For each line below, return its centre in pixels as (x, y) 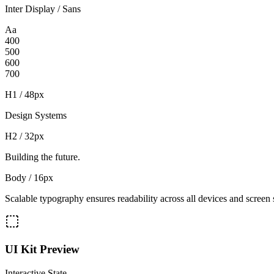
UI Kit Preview (42, 250)
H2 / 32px (24, 136)
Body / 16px (29, 178)
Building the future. (43, 157)
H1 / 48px (24, 95)
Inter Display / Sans (43, 9)
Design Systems (36, 116)
